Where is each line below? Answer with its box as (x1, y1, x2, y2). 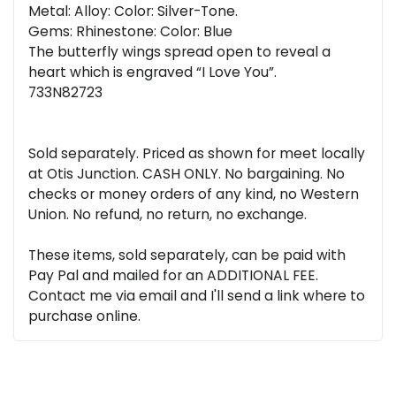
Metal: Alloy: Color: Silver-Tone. (28, 2, 238, 21)
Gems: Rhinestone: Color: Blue (28, 22, 232, 42)
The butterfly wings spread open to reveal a (28, 42, 331, 62)
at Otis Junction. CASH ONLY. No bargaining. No (28, 164, 345, 184)
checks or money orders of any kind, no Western (28, 185, 359, 204)
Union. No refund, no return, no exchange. (28, 205, 307, 225)
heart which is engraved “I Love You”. (28, 63, 277, 82)
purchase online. (28, 307, 141, 326)
